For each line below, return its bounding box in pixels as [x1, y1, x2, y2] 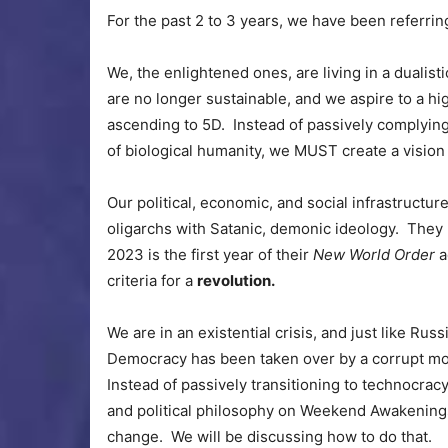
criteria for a [107, 271, 197, 291]
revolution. [197, 271, 275, 291]
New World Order [313, 245, 439, 265]
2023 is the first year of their [107, 245, 313, 265]
